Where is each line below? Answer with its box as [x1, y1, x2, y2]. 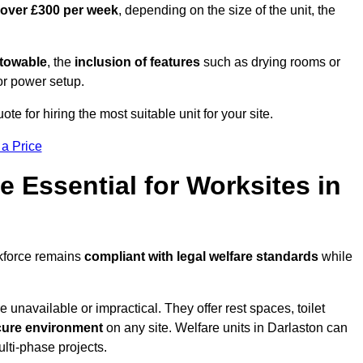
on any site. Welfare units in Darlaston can [103, 321, 348, 335]
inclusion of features [75, 55, 200, 70]
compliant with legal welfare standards [84, 250, 318, 264]
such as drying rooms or [200, 55, 340, 70]
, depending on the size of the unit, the [118, 3, 335, 18]
